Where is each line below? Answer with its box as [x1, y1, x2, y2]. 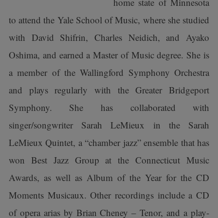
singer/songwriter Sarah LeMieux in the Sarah [8, 119, 210, 131]
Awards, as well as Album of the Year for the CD [8, 171, 210, 183]
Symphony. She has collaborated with [8, 101, 210, 113]
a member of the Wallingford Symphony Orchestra [8, 66, 210, 78]
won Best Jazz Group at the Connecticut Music [8, 154, 210, 166]
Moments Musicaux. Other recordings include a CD [8, 189, 210, 201]
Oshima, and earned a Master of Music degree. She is [8, 49, 210, 61]
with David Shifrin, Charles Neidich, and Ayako [8, 31, 210, 43]
